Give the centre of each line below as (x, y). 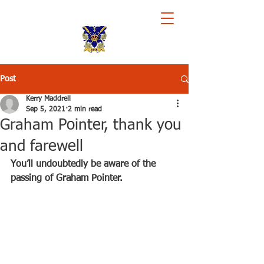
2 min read (85, 110)
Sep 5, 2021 (46, 110)
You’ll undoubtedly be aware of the (85, 164)
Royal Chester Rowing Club (94, 14)
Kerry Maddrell (48, 99)
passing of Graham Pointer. (67, 179)
